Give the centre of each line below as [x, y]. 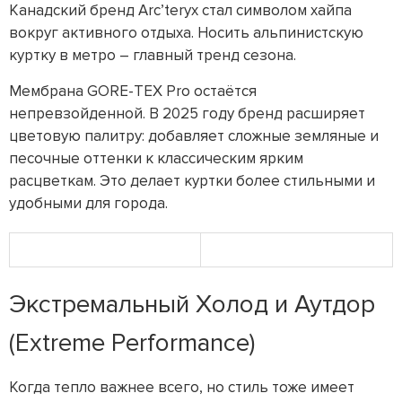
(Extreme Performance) [132, 342]
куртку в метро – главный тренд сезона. [153, 55]
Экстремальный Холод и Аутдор [192, 304]
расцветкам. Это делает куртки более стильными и [192, 180]
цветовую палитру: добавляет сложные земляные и [194, 135]
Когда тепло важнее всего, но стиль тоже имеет [182, 387]
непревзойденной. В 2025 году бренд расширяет [187, 113]
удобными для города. [88, 203]
